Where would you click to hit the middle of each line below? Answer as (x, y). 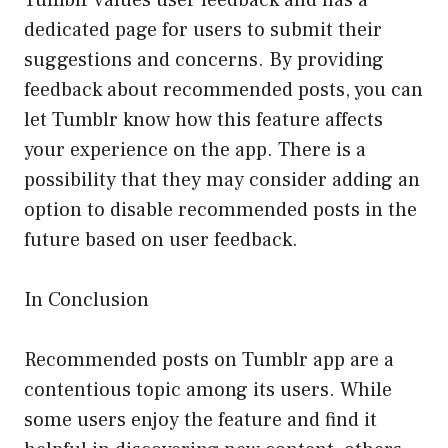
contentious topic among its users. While (208, 389)
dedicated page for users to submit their (203, 29)
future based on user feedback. (161, 239)
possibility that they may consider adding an (222, 179)
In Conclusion (86, 299)
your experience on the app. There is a (195, 149)
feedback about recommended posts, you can (223, 89)
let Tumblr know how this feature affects (203, 119)
